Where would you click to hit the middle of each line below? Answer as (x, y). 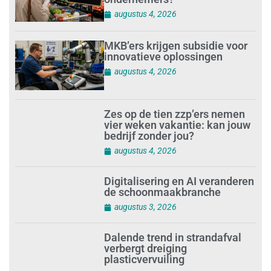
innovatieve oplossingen (164, 57)
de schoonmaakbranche (163, 194)
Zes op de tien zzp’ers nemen (175, 114)
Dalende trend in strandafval (173, 261)
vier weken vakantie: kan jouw (178, 125)
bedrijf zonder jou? (149, 136)
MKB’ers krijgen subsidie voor (176, 46)
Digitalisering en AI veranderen (179, 183)
